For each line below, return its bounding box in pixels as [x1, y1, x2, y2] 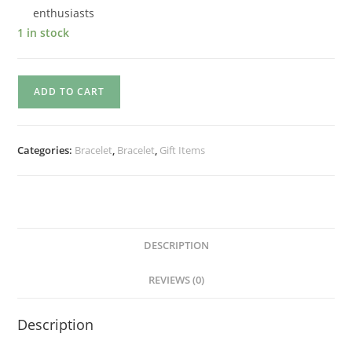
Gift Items [159, 143, 206, 157]
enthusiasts [33, 5, 95, 20]
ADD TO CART [34, 85, 105, 98]
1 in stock [17, 25, 70, 40]
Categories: [17, 143, 75, 157]
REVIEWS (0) [148, 273, 204, 287]
